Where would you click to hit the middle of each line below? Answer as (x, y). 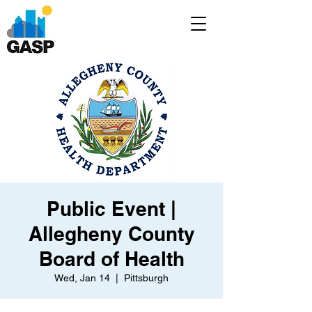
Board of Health (111, 259)
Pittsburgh (146, 278)
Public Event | (111, 209)
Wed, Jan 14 (82, 278)
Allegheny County (111, 234)
